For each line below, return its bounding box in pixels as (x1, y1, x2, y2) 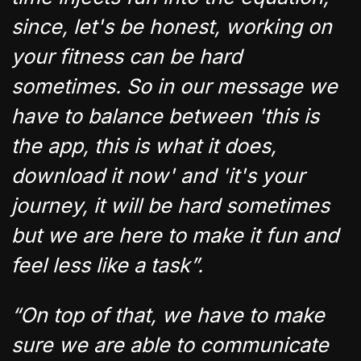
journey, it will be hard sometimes (11, 193, 330, 218)
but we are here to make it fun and (11, 222, 338, 247)
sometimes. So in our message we (11, 73, 338, 98)
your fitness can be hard (11, 44, 242, 68)
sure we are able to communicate (11, 332, 329, 357)
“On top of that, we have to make (11, 302, 325, 327)
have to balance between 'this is (11, 103, 319, 128)
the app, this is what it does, (11, 133, 276, 158)
